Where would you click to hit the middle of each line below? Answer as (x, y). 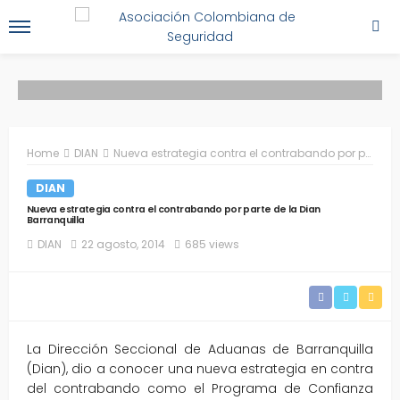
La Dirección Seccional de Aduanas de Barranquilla (200, 349)
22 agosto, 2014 (123, 244)
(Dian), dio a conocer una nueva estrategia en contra (200, 368)
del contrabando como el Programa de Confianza (200, 388)
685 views (212, 244)
